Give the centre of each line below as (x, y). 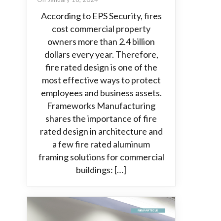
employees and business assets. (101, 93)
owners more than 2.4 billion (101, 41)
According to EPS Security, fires (101, 16)
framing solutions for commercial (101, 157)
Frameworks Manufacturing (101, 106)
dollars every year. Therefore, (101, 54)
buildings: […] (101, 170)
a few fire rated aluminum (101, 144)
